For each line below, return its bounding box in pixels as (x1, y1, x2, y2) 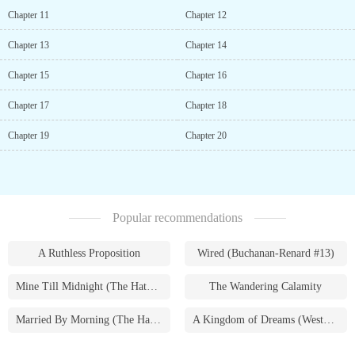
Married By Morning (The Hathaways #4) (150, 314, 161, 326)
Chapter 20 (185, 130, 227, 141)
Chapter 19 (8, 130, 49, 141)
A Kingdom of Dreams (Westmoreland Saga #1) (323, 314, 334, 326)
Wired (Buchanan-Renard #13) (197, 247, 334, 259)
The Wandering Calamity (209, 281, 323, 292)
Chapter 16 (185, 70, 227, 81)
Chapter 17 (8, 100, 49, 111)
